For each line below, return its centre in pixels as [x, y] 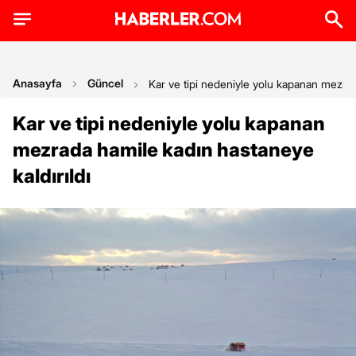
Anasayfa [37, 83]
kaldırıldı [52, 176]
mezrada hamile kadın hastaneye [163, 150]
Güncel [105, 83]
